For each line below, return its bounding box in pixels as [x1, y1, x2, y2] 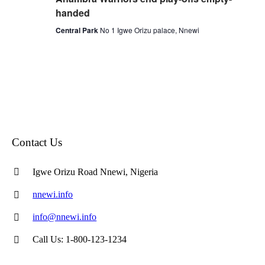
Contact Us [12, 135, 63, 148]
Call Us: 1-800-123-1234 [33, 234, 127, 244]
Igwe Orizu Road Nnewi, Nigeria [33, 166, 159, 177]
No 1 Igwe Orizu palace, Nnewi [99, 24, 199, 35]
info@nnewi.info [33, 211, 97, 222]
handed [55, 5, 90, 20]
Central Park [55, 24, 100, 35]
